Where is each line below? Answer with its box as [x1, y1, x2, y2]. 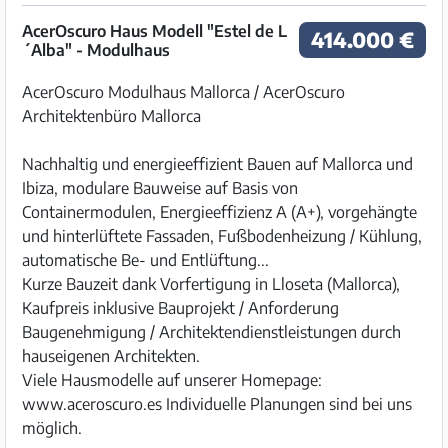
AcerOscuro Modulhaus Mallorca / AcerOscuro [22, 82, 345, 102]
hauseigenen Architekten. [22, 346, 200, 366]
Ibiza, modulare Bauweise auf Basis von [22, 178, 298, 198]
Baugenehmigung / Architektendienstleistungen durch [22, 322, 401, 342]
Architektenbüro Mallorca [22, 106, 201, 126]
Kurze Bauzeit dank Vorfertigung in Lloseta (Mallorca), [22, 274, 400, 294]
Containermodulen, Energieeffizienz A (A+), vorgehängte [22, 202, 417, 222]
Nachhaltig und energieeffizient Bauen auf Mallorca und [22, 154, 413, 174]
